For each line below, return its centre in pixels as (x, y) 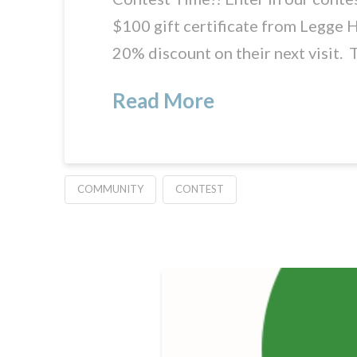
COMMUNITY (110, 189)
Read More (163, 101)
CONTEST (199, 189)
